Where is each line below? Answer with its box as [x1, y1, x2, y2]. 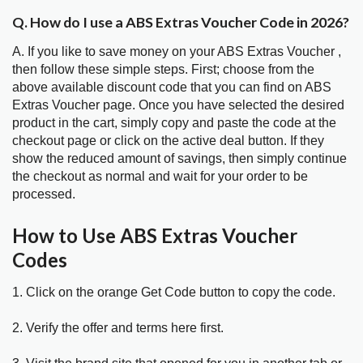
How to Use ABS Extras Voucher [12, 223, 297, 247]
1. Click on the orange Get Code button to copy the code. [12, 284, 335, 299]
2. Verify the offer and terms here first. [12, 320, 224, 335]
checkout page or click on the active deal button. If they [12, 134, 324, 148]
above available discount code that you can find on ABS [12, 80, 331, 95]
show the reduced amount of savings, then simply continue [12, 152, 347, 166]
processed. [12, 187, 75, 202]
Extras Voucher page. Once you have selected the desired [12, 98, 344, 113]
